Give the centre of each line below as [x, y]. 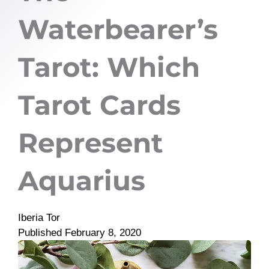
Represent [91, 143]
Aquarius [82, 180]
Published [40, 233]
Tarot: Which [109, 67]
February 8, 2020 [103, 233]
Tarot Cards [99, 105]
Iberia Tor [39, 218]
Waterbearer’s [118, 29]
